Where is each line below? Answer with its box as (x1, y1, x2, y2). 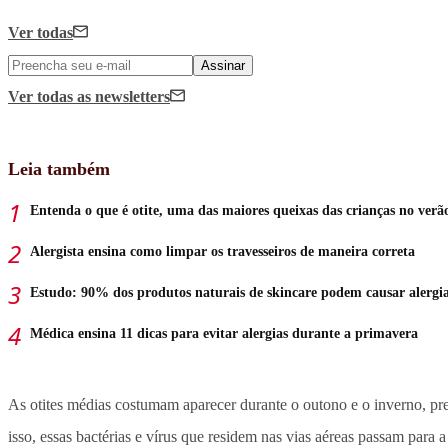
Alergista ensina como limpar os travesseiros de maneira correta (30, 244, 415, 260)
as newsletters (77, 88, 170, 106)
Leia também (8, 159, 110, 180)
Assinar (201, 58, 245, 74)
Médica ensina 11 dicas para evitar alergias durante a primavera (30, 326, 418, 342)
